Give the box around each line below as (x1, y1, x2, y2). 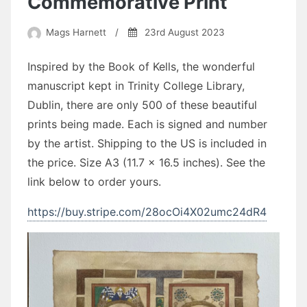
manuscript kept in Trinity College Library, (27, 78, 245, 93)
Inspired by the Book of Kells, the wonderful (27, 59, 255, 73)
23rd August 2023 (144, 27, 225, 38)
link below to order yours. (27, 174, 161, 188)
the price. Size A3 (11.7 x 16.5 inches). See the (27, 155, 265, 169)
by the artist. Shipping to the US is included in (27, 136, 267, 150)
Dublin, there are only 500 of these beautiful (27, 97, 257, 112)
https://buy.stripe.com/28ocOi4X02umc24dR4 (27, 204, 267, 219)
